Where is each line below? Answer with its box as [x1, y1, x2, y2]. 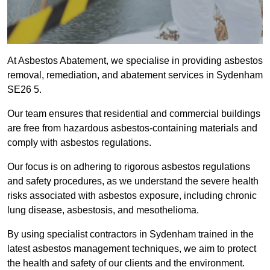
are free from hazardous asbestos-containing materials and [7, 123, 257, 134]
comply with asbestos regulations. [7, 137, 151, 148]
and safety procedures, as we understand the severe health [7, 176, 259, 187]
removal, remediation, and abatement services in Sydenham [7, 70, 263, 81]
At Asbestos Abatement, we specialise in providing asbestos [7, 55, 263, 66]
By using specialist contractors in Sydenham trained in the [7, 229, 254, 240]
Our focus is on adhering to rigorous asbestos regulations [7, 162, 250, 172]
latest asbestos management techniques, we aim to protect [7, 243, 256, 254]
